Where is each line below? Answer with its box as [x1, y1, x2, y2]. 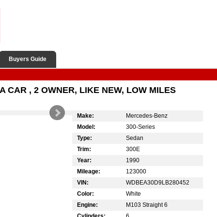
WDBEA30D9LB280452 [126, 179, 189, 186]
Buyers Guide [9, 56, 46, 62]
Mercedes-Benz [126, 112, 168, 119]
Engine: [77, 201, 98, 208]
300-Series [126, 123, 155, 130]
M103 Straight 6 [126, 201, 168, 208]
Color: [77, 190, 94, 197]
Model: [77, 123, 95, 130]
